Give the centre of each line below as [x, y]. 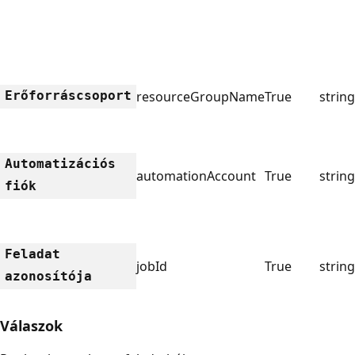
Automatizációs [60, 163]
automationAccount [196, 176]
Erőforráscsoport [68, 95]
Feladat [32, 254]
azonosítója [48, 276]
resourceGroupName [200, 96]
